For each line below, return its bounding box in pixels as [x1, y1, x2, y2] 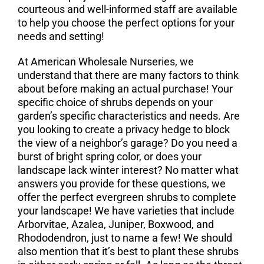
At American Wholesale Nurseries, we [17, 55, 194, 68]
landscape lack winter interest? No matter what [17, 164, 239, 176]
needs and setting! [17, 30, 104, 42]
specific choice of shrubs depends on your [17, 96, 213, 108]
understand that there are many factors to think [17, 69, 239, 81]
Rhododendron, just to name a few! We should [17, 232, 232, 244]
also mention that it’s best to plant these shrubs [17, 245, 239, 258]
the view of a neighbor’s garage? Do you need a [17, 137, 237, 149]
